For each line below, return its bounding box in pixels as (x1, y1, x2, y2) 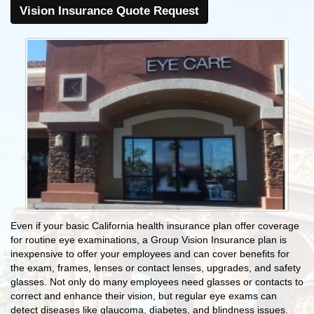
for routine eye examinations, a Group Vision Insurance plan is (11, 234, 287, 246)
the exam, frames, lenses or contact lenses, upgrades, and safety (11, 262, 301, 274)
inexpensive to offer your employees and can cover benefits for (11, 248, 289, 260)
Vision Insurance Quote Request (20, 4, 199, 18)
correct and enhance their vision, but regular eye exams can (11, 290, 277, 302)
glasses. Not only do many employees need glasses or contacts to (11, 276, 303, 288)
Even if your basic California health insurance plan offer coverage (11, 220, 299, 232)
